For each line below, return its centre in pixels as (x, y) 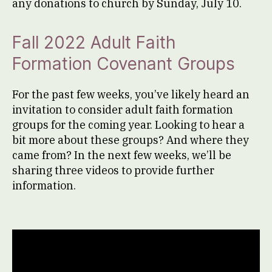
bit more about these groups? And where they (131, 140)
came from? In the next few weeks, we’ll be (122, 155)
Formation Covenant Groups (124, 63)
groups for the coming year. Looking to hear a (128, 124)
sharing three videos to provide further (113, 170)
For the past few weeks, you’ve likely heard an (131, 94)
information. (45, 185)
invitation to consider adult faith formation (123, 109)
